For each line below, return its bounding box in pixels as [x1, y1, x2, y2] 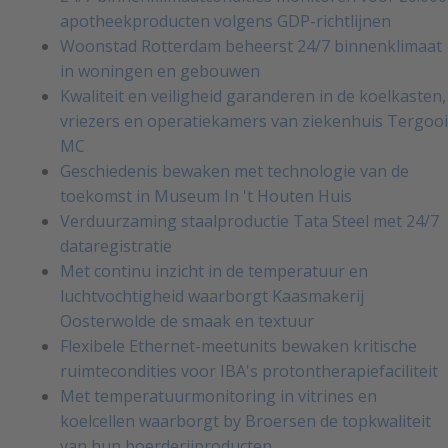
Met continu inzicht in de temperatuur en [60, 260, 368, 283]
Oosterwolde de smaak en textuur [60, 310, 314, 333]
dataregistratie [60, 235, 172, 258]
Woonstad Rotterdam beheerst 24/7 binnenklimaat [60, 35, 442, 58]
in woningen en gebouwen [60, 60, 260, 83]
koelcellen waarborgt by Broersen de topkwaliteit [60, 410, 431, 433]
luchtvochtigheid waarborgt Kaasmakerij [60, 285, 364, 308]
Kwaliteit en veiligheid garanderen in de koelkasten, [60, 85, 446, 108]
